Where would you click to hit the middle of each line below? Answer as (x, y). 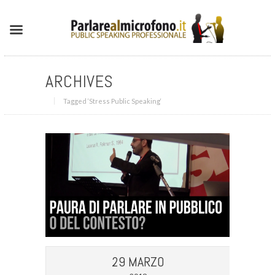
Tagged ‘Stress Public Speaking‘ (112, 101)
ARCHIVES (79, 81)
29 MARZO (138, 261)
